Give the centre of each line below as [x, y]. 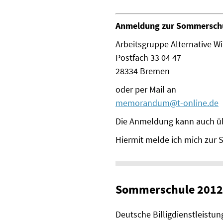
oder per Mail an [146, 90]
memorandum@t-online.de [167, 103]
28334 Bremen [143, 71]
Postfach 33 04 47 [148, 58]
